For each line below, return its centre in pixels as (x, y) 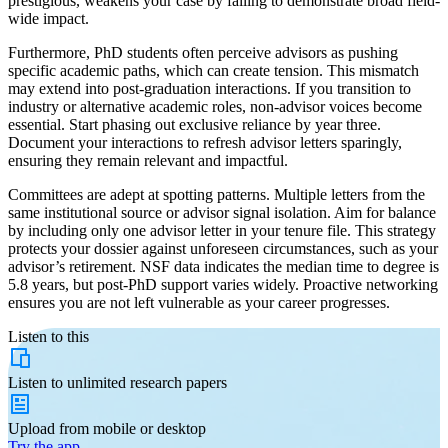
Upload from (50, 429)
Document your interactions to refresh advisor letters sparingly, (205, 143)
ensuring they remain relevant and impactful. (148, 161)
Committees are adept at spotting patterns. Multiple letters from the (216, 195)
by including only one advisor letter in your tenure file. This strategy (222, 231)
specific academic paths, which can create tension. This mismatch (213, 71)
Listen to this (48, 337)
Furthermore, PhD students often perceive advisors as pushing (203, 53)
